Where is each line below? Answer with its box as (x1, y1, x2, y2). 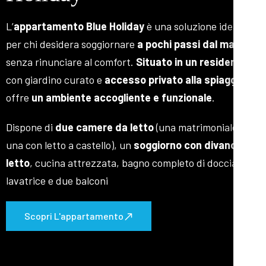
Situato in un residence (136, 55, 248, 69)
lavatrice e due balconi (6, 174, 108, 188)
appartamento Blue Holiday (14, 20, 144, 33)
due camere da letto (55, 121, 154, 134)
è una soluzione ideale (144, 20, 246, 33)
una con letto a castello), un (6, 138, 134, 152)
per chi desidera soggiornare (6, 37, 137, 51)
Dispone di (6, 121, 55, 134)
